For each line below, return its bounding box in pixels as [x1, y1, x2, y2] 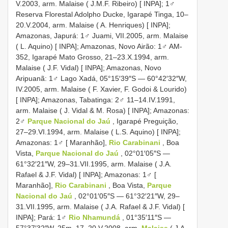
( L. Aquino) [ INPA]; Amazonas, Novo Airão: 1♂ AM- [16, 42, 182, 50]
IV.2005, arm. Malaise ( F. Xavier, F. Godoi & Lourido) [16, 84, 187, 93]
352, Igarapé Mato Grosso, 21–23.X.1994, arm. [16, 52, 169, 61]
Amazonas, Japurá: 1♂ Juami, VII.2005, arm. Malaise [16, 31, 188, 40]
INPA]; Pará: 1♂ [16, 213, 69, 221]
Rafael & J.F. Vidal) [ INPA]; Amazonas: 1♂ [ [16, 170, 156, 179]
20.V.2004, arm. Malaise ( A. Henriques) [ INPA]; [16, 20, 170, 29]
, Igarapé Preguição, [112, 117, 178, 125]
